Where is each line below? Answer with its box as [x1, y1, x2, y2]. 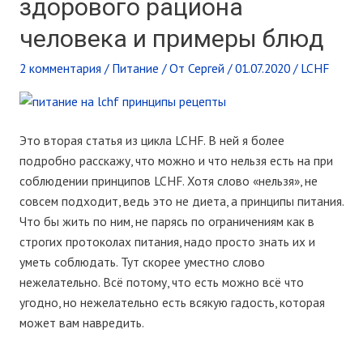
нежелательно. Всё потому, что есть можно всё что [19, 273, 304, 290]
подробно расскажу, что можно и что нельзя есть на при [19, 152, 333, 169]
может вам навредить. [19, 314, 144, 331]
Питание [111, 60, 159, 77]
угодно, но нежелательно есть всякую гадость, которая [19, 293, 325, 310]
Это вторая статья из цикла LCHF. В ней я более [19, 131, 284, 148]
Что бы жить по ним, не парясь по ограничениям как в [19, 212, 314, 229]
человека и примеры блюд [19, 24, 324, 53]
